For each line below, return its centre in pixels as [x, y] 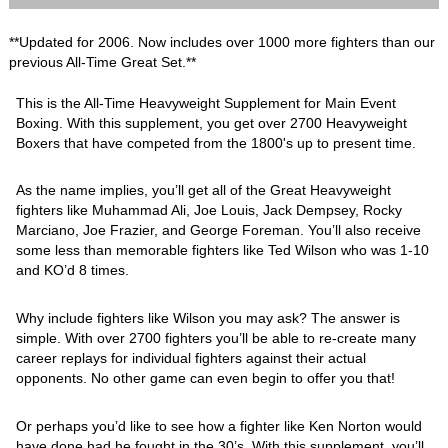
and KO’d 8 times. [73, 270]
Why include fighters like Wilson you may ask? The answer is [208, 318]
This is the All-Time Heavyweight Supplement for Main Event [206, 102]
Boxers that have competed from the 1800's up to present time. [216, 142]
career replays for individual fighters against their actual [191, 358]
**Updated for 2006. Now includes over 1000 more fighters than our [222, 41]
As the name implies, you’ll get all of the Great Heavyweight [204, 190]
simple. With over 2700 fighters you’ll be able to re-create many [216, 338]
